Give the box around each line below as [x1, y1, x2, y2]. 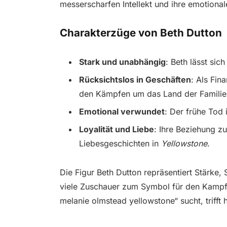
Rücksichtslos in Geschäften [79, 74, 191, 85]
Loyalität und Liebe [79, 124, 154, 135]
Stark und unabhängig [79, 57, 166, 67]
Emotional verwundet [79, 106, 165, 117]
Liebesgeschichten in [79, 138, 161, 149]
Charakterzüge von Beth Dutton [59, 26, 222, 39]
